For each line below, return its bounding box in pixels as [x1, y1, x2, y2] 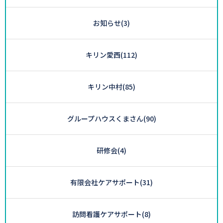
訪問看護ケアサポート [72, 209, 142, 219]
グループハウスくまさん [67, 113, 143, 123]
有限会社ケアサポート [70, 177, 140, 187]
